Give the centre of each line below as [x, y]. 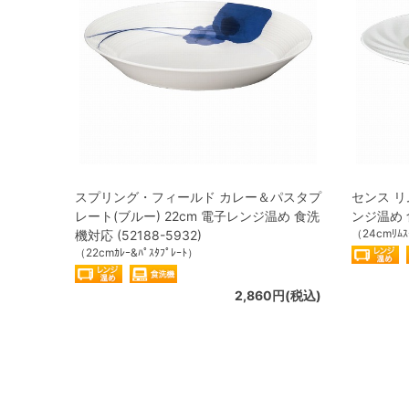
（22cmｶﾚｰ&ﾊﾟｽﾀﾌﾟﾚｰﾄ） [136, 252]
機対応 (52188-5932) [138, 235]
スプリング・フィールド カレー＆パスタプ [198, 196]
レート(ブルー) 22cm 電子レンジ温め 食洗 [197, 215]
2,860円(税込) [278, 295]
